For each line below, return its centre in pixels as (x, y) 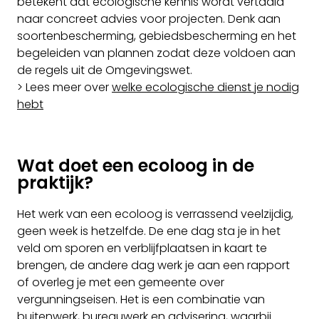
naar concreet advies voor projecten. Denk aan (149, 19)
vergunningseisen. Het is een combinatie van (141, 299)
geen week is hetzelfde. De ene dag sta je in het (149, 231)
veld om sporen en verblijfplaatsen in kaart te (142, 248)
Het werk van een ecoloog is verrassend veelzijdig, (155, 214)
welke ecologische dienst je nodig (205, 87)
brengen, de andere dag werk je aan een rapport (153, 265)
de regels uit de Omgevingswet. (105, 70)
